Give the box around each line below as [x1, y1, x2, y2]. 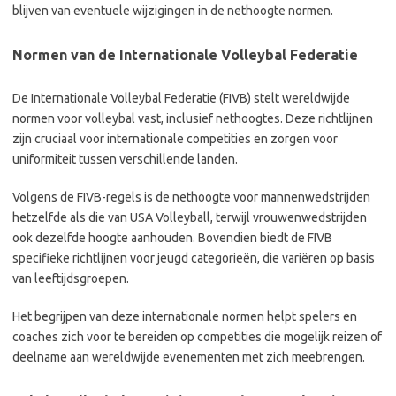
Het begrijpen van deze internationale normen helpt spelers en [12, 308, 357, 324]
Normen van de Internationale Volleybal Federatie [12, 46, 358, 63]
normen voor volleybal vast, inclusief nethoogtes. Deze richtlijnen [12, 110, 373, 126]
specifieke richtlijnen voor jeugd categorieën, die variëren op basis [12, 250, 375, 265]
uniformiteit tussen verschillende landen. [12, 151, 238, 166]
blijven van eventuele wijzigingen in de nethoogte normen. [12, 3, 333, 18]
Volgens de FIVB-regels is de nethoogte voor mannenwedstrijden [12, 189, 370, 204]
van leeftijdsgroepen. [12, 270, 129, 286]
